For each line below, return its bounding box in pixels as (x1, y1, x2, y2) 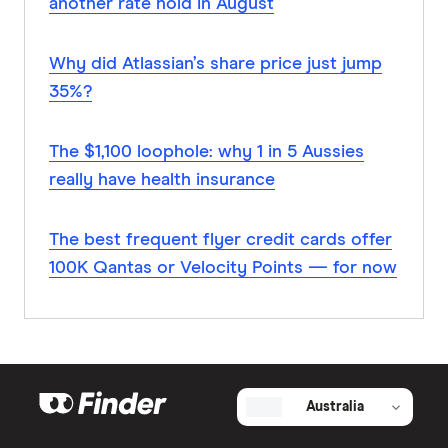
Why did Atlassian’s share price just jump (49, 55, 382, 74)
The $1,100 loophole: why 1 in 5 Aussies (49, 143, 364, 162)
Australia (306, 400, 364, 415)
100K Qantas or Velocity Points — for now (49, 259, 397, 278)
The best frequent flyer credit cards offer (49, 231, 392, 250)
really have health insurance (49, 171, 275, 190)
